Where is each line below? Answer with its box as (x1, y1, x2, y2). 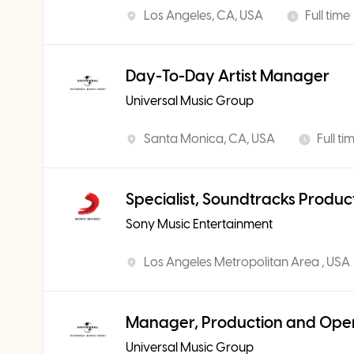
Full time (305, 8, 350, 23)
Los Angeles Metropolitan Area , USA (144, 254, 350, 269)
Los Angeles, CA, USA (144, 8, 263, 23)
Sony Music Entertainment (126, 217, 273, 232)
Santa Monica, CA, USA (144, 131, 275, 146)
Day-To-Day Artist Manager (126, 66, 330, 85)
